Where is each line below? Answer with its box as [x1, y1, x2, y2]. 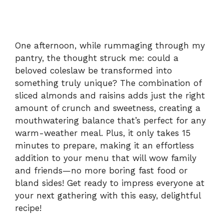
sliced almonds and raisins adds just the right [15, 90, 205, 100]
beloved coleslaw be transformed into [15, 65, 172, 75]
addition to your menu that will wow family [15, 152, 196, 163]
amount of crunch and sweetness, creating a [15, 102, 200, 113]
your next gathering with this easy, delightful [15, 190, 200, 200]
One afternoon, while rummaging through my [15, 40, 205, 50]
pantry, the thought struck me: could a [15, 52, 178, 63]
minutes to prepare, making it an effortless [15, 140, 194, 150]
